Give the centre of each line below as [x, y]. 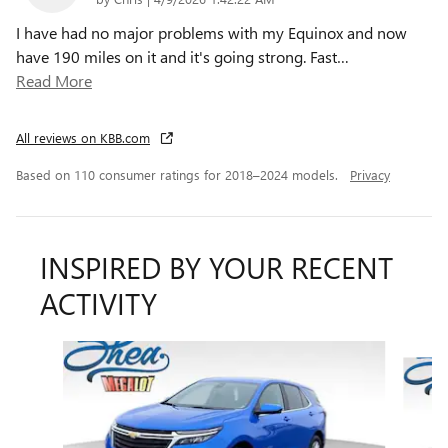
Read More [59, 80]
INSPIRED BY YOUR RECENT [216, 266]
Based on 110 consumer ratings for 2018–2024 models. [179, 174]
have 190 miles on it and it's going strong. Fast [176, 56]
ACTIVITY [98, 302]
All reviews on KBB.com [83, 137]
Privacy [370, 174]
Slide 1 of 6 [54, 351]
